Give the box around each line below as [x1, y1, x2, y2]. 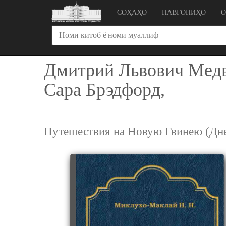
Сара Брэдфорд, [44, 80, 165, 100]
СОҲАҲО [117, 9, 147, 16]
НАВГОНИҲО [162, 9, 206, 16]
